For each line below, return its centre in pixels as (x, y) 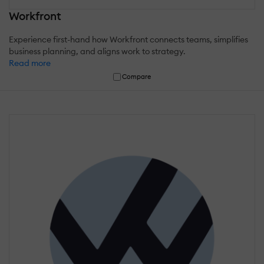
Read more (30, 63)
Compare (137, 76)
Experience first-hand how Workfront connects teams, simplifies (128, 39)
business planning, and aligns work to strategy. (97, 51)
